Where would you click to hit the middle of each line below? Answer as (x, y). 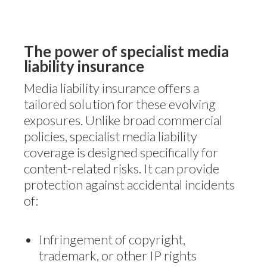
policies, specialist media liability (111, 136)
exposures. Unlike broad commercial (123, 120)
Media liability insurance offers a (111, 88)
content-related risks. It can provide (122, 168)
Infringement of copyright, (112, 239)
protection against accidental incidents (129, 184)
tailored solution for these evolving (120, 104)
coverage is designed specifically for (121, 152)
